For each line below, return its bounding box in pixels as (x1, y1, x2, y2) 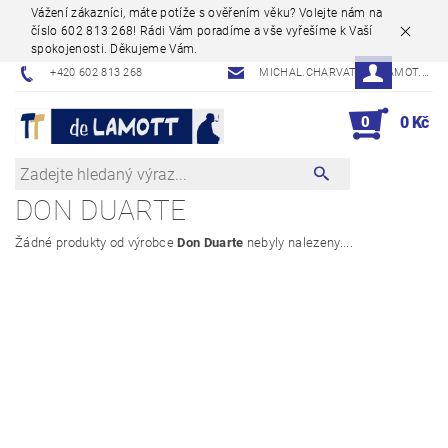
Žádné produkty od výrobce (15, 235, 178, 251)
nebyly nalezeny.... (243, 235, 353, 251)
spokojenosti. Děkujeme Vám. (31, 42, 201, 57)
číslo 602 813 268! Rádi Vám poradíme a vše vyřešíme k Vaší (31, 24, 373, 39)
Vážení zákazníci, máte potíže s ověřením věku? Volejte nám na (31, 6, 383, 21)
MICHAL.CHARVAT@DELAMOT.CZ (259, 66, 422, 80)
